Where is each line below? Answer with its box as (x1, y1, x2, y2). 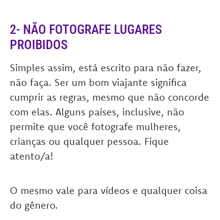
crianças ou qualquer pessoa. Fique (10, 135, 169, 147)
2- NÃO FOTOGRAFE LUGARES (10, 22, 162, 37)
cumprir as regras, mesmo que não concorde (10, 91, 209, 103)
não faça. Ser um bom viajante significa (10, 76, 187, 88)
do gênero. (10, 199, 58, 211)
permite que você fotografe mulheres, (10, 120, 181, 133)
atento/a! (10, 150, 54, 162)
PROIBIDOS (10, 37, 68, 52)
